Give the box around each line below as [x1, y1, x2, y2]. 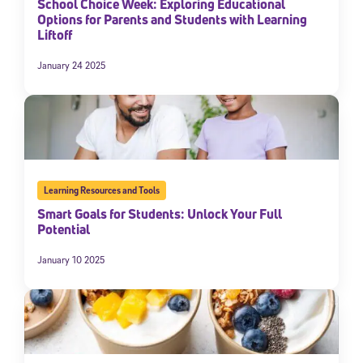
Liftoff [37, 25, 72, 44]
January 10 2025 [37, 253, 105, 266]
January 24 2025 [37, 58, 105, 71]
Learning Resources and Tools [43, 183, 160, 196]
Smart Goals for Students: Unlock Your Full [37, 204, 282, 223]
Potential [37, 220, 90, 238]
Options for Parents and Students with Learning [37, 10, 307, 28]
